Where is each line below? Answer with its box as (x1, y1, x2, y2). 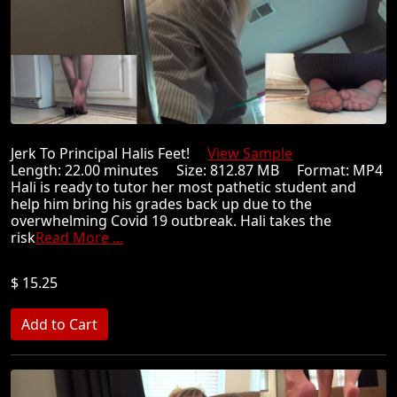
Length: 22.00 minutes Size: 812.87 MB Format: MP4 (11, 160, 383, 180)
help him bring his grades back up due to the (11, 193, 312, 214)
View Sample (207, 143, 292, 163)
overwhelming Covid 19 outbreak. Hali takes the (11, 210, 331, 230)
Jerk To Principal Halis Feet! (11, 143, 207, 163)
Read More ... (35, 227, 123, 247)
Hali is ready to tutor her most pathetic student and (11, 176, 356, 197)
